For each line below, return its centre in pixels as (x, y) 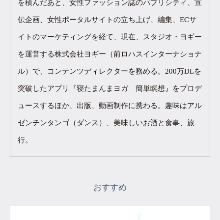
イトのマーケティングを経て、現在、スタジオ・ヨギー (110, 37)
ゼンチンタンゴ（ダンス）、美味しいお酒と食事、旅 (106, 123)
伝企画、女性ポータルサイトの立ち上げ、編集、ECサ (107, 20)
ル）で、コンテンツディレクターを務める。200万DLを (110, 71)
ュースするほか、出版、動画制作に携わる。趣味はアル (110, 106)
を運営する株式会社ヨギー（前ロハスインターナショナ (110, 54)
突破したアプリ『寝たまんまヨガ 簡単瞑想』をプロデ (110, 89)
